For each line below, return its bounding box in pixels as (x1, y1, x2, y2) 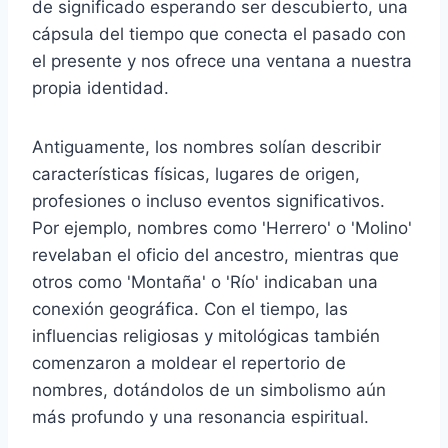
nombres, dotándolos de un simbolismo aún (32, 379, 386, 400)
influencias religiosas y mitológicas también (32, 325, 380, 346)
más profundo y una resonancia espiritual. (32, 406, 369, 427)
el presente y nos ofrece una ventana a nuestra (32, 50, 412, 71)
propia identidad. (32, 77, 169, 98)
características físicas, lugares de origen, (32, 163, 360, 184)
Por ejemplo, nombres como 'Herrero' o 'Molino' (32, 217, 412, 238)
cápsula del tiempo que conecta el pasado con (32, 23, 406, 44)
